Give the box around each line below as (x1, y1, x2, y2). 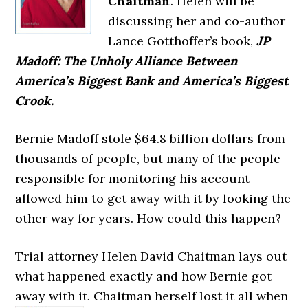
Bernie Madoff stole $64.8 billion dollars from (15, 131, 286, 146)
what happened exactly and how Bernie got (15, 268, 272, 284)
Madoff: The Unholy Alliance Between (15, 53, 238, 69)
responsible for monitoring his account (15, 170, 250, 186)
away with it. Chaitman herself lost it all (15, 288, 257, 304)
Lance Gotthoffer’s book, (108, 33, 257, 49)
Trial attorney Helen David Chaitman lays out (15, 248, 287, 264)
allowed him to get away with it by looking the (15, 190, 291, 206)
